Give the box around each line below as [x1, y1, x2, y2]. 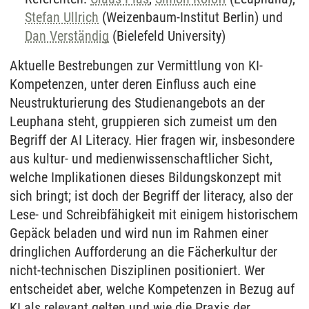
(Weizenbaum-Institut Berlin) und [99, 9, 283, 26]
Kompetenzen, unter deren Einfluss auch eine [10, 76, 256, 92]
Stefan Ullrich [25, 9, 99, 26]
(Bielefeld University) [109, 28, 226, 44]
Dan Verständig [25, 28, 110, 44]
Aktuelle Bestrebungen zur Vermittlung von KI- [10, 57, 263, 74]
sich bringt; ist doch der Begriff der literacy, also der [10, 188, 293, 204]
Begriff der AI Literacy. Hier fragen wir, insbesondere [10, 132, 295, 148]
